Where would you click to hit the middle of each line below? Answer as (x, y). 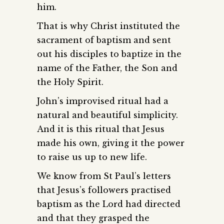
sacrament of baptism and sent (104, 40)
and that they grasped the (93, 218)
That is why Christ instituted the (108, 26)
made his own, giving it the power (111, 143)
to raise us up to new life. (92, 157)
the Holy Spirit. (70, 82)
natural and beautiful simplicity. (107, 115)
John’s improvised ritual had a (103, 101)
